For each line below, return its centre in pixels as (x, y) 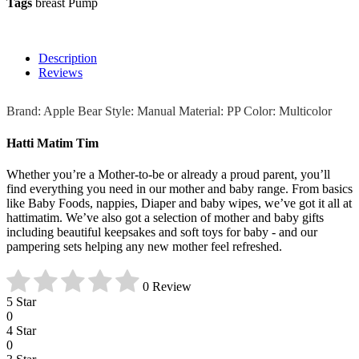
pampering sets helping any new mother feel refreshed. (144, 246)
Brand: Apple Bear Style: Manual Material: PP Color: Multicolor (169, 111)
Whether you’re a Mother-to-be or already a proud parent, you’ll (168, 174)
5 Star (21, 301)
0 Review (167, 286)
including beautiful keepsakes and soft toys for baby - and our (162, 232)
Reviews (61, 73)
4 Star (21, 330)
